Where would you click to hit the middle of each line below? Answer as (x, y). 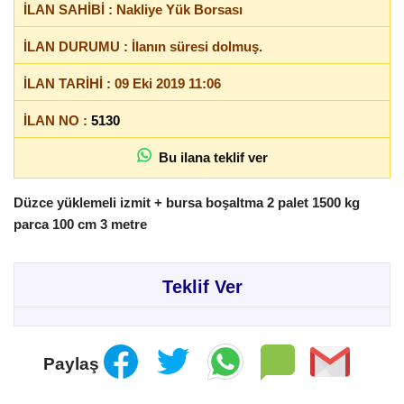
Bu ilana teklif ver (209, 157)
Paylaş (71, 364)
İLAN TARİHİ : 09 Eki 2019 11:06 (122, 83)
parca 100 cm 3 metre (80, 224)
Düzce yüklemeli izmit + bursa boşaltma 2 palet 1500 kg (187, 202)
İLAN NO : (57, 120)
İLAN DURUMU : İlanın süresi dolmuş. (143, 46)
